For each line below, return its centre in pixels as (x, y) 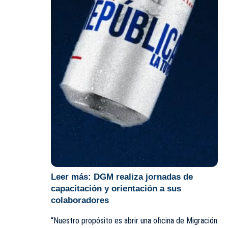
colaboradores (80, 201)
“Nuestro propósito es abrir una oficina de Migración (134, 221)
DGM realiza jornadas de (143, 177)
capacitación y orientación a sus (116, 189)
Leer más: (72, 177)
